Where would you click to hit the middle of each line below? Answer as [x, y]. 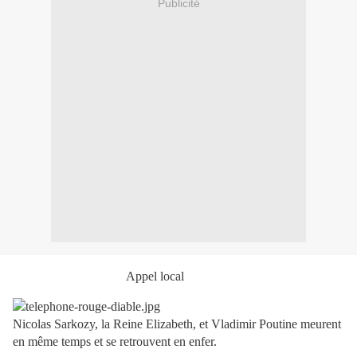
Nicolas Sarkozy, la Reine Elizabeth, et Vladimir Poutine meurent [177, 324]
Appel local [155, 277]
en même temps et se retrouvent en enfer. [115, 342]
